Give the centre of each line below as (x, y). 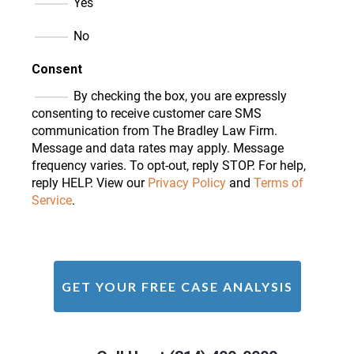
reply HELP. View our (90, 183)
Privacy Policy (187, 183)
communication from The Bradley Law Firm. (154, 131)
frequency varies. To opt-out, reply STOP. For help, (169, 166)
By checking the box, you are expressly (180, 96)
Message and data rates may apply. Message (158, 149)
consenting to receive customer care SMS (147, 114)
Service (52, 201)
